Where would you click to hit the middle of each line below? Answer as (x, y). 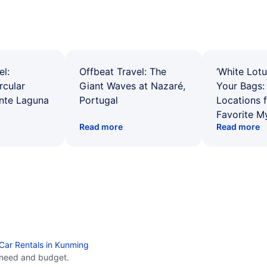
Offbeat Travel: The (123, 72)
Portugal (99, 100)
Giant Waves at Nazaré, (132, 86)
